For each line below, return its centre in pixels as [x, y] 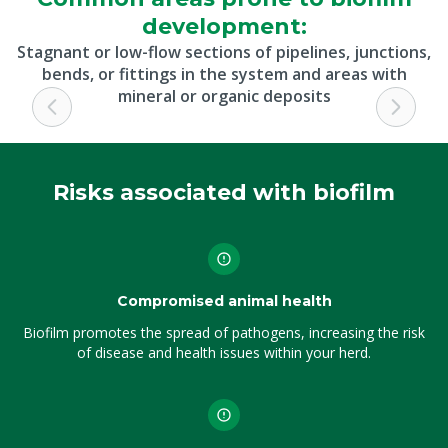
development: [224, 26]
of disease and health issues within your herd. [224, 352]
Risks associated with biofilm [224, 192]
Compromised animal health [224, 301]
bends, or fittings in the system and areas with [224, 74]
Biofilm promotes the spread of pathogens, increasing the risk [224, 332]
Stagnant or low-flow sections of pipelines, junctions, [224, 52]
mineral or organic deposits [224, 96]
